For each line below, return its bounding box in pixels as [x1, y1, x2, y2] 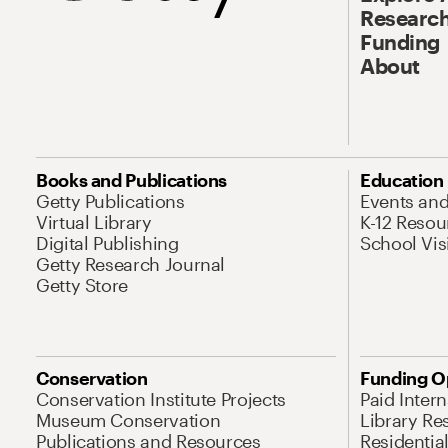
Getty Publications [36, 190, 185, 212]
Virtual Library [36, 211, 152, 233]
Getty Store [36, 274, 129, 296]
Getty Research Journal [36, 253, 226, 275]
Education [360, 169, 444, 191]
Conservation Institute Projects [36, 388, 286, 410]
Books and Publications [36, 169, 228, 191]
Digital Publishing [36, 232, 179, 254]
